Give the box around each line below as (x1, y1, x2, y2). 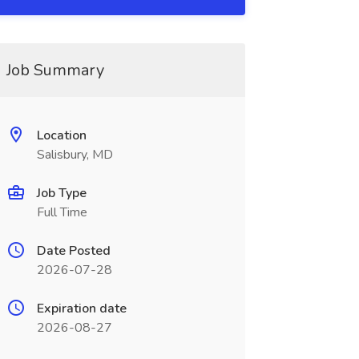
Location (36, 127, 87, 144)
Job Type (36, 184, 87, 202)
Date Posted (36, 242, 111, 260)
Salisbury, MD (36, 146, 113, 163)
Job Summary (6, 59, 104, 81)
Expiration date (36, 300, 127, 317)
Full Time (36, 204, 87, 221)
